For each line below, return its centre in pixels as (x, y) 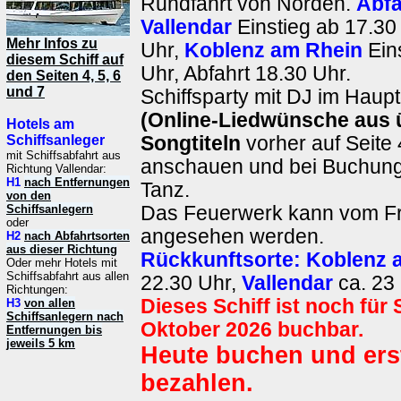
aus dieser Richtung (62, 249)
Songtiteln (191, 144)
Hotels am (40, 124)
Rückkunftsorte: (221, 260)
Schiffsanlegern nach (65, 316)
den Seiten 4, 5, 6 (64, 76)
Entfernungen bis (54, 330)
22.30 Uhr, (191, 283)
